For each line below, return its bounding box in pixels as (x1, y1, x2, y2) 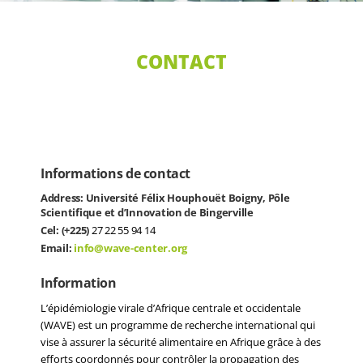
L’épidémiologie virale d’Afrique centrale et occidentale (41, 301, 301, 316)
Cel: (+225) (41, 223, 92, 238)
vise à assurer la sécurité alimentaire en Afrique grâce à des (41, 335, 321, 350)
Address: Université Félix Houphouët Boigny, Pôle (41, 190, 290, 206)
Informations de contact (41, 164, 191, 182)
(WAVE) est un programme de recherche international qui (41, 318, 315, 333)
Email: (41, 241, 75, 256)
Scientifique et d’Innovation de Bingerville (41, 205, 254, 220)
